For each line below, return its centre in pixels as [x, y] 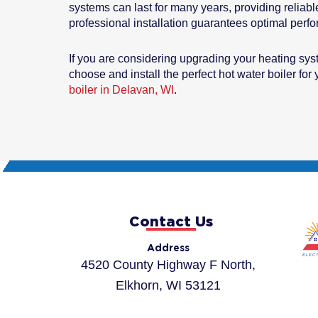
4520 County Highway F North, [168, 265]
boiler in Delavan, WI [121, 90]
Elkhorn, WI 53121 [168, 286]
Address [168, 248]
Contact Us [171, 221]
